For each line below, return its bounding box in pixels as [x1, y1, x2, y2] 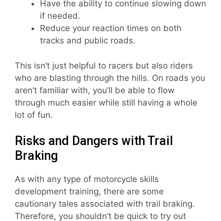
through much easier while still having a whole [15, 97, 197, 108]
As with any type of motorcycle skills [15, 174, 159, 184]
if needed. [40, 11, 80, 21]
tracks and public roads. [40, 36, 136, 46]
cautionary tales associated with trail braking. [15, 199, 195, 209]
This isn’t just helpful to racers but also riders [15, 60, 193, 71]
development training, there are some [15, 186, 164, 197]
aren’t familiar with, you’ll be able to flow [15, 85, 175, 95]
